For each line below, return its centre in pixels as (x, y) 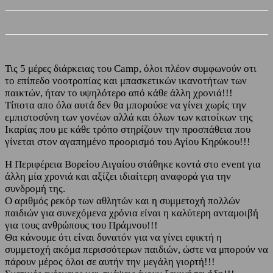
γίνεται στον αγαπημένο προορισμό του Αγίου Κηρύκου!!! (128, 141)
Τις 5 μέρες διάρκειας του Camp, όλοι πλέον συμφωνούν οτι (131, 68)
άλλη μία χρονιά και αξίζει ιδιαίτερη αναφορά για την (118, 176)
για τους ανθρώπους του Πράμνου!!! (81, 225)
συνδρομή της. (35, 188)
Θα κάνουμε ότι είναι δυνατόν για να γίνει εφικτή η (113, 237)
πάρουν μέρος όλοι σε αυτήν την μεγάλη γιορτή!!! (110, 261)
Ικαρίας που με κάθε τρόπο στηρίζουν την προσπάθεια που (128, 129)
